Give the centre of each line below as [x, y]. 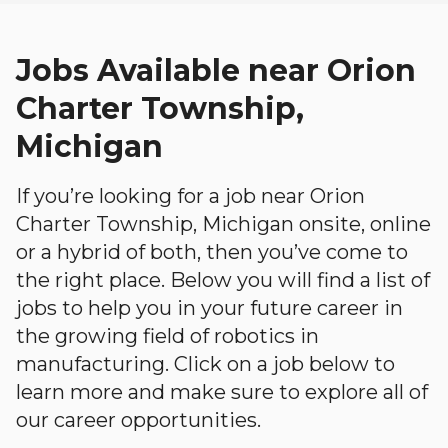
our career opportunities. [138, 420]
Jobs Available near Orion [216, 70]
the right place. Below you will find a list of [223, 280]
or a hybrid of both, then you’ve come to [212, 252]
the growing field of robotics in [167, 336]
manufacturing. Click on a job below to [205, 364]
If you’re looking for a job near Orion [190, 196]
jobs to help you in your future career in [209, 308]
